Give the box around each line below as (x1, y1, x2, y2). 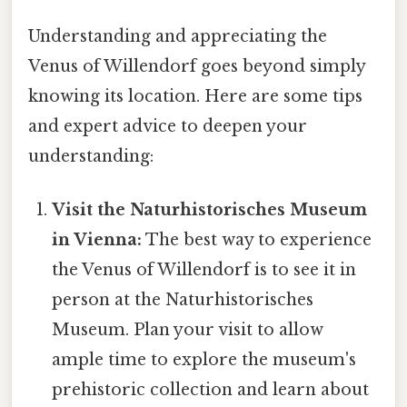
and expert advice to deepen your (28, 115, 307, 136)
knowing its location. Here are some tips (28, 85, 362, 106)
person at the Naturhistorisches (52, 289, 314, 310)
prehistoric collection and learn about (52, 379, 370, 400)
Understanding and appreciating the (28, 25, 327, 46)
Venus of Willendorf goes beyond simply (28, 55, 365, 76)
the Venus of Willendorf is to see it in (52, 259, 357, 280)
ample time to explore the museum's (52, 349, 357, 370)
